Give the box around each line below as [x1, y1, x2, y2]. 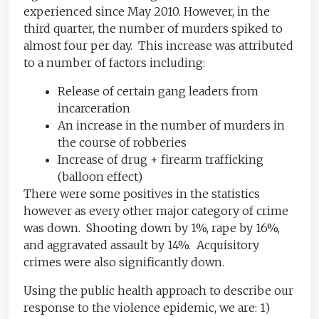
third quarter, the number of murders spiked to [23, 21, 283, 36]
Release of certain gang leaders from [58, 83, 259, 98]
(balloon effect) [58, 169, 143, 184]
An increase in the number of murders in [58, 117, 286, 132]
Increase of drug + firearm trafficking [58, 152, 264, 167]
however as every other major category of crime [23, 203, 289, 218]
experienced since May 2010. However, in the [23, 4, 271, 19]
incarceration [58, 100, 131, 115]
